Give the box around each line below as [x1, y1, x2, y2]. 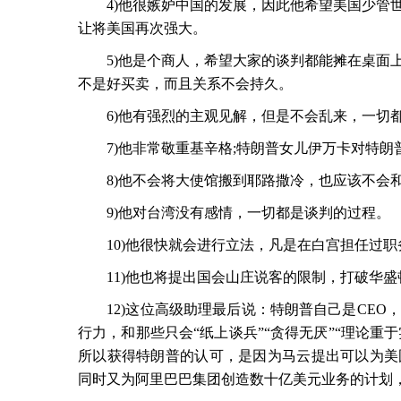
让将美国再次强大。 [78, 21, 207, 36]
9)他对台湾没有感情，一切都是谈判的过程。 [78, 205, 390, 220]
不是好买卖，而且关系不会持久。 [78, 76, 293, 91]
